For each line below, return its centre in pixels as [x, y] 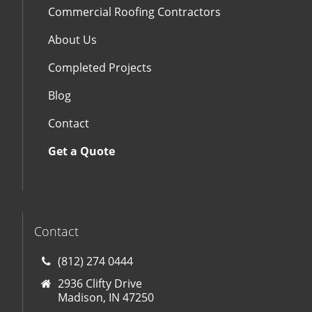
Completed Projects [100, 68]
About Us [72, 40]
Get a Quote [81, 151]
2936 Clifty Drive [100, 284]
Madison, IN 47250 [106, 298]
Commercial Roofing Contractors [134, 12]
